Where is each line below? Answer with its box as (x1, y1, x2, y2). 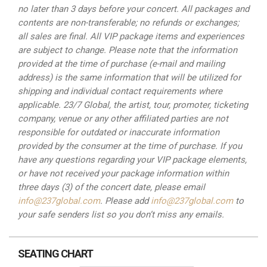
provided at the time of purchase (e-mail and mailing (18, 58, 225, 69)
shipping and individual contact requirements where (18, 86, 222, 97)
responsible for (18, 127, 80, 138)
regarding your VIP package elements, (97, 154, 247, 165)
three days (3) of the (18, 182, 100, 193)
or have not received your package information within (18, 168, 229, 179)
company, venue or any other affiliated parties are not (18, 113, 228, 124)
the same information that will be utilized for (64, 72, 241, 83)
